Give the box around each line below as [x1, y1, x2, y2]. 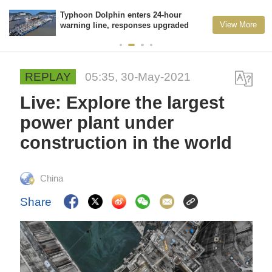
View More [220, 19, 257, 29]
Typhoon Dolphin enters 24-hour [60, 10, 182, 20]
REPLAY [25, 70, 72, 84]
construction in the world [20, 133, 233, 153]
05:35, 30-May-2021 [85, 70, 191, 84]
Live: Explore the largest [20, 93, 225, 113]
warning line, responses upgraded [60, 21, 189, 30]
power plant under [20, 113, 174, 133]
